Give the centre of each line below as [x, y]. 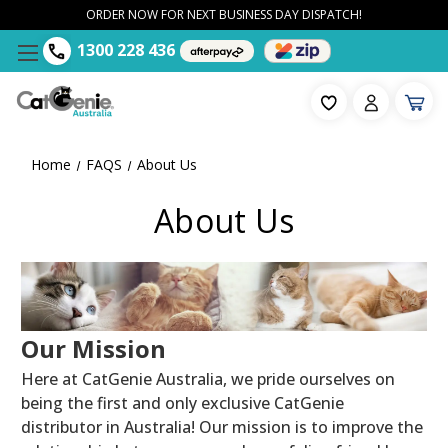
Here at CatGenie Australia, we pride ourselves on [208, 378]
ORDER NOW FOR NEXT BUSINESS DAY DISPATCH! [224, 14]
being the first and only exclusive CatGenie [182, 402]
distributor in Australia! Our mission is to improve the [222, 426]
